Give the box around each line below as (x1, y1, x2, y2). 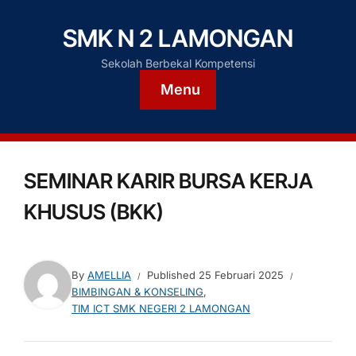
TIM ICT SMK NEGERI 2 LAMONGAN (72, 302, 250, 315)
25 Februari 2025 (199, 269, 284, 281)
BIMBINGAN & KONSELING (72, 285, 203, 298)
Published (147, 269, 199, 281)
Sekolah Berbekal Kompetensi (101, 56, 255, 70)
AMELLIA (87, 269, 131, 281)
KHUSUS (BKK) (24, 199, 164, 224)
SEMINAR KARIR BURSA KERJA (24, 168, 313, 193)
